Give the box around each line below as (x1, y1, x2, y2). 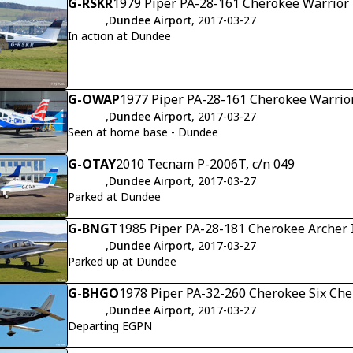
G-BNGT (68, 220, 118, 238)
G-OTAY (68, 154, 116, 173)
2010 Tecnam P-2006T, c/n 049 (116, 154, 295, 173)
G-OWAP (68, 90, 120, 108)
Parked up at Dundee (68, 254, 176, 269)
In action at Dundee (68, 28, 171, 44)
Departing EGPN (68, 318, 152, 334)
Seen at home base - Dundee (68, 124, 218, 139)
